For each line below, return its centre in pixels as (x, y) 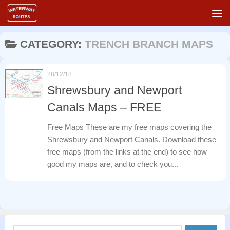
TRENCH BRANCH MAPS (149, 44)
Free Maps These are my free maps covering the (129, 127)
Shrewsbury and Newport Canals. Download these (132, 139)
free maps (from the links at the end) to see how (127, 151)
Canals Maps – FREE (104, 107)
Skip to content (41, 14)
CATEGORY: (52, 44)
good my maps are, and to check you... (113, 164)
